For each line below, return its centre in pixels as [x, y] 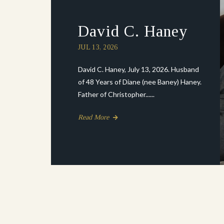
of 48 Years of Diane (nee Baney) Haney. [140, 82]
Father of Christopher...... [116, 94]
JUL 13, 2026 [98, 47]
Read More [94, 117]
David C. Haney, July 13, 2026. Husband [138, 69]
